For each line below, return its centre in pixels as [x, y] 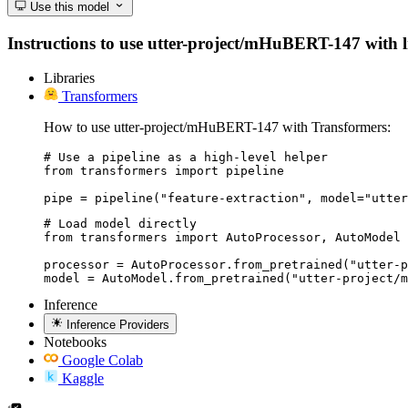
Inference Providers [118, 324]
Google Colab [102, 360]
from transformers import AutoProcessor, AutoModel [222, 238]
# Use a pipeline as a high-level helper [186, 158]
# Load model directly [120, 224]
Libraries [69, 78]
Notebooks [75, 342]
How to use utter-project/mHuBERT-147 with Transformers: [217, 127]
